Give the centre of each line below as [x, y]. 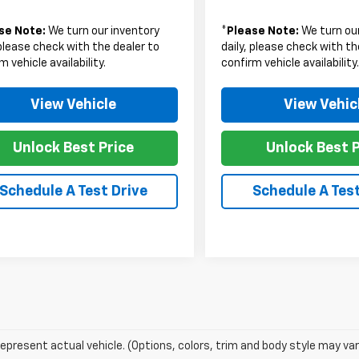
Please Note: [263, 31]
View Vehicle [73, 105]
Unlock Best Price [73, 148]
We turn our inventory [103, 31]
